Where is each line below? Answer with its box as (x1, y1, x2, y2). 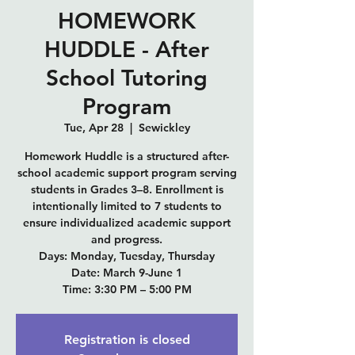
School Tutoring (46, 63, 208, 91)
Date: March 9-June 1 (71, 265, 182, 280)
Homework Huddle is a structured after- (25, 148, 229, 163)
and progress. (91, 231, 162, 246)
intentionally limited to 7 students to (32, 198, 222, 213)
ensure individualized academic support (23, 215, 231, 230)
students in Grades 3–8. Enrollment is (30, 181, 223, 197)
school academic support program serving (17, 165, 237, 180)
